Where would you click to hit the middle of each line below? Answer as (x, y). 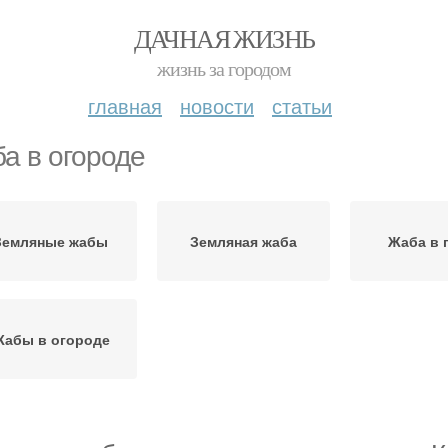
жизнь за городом (224, 68)
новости (217, 105)
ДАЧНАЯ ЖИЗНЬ (224, 38)
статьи (302, 105)
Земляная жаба (243, 241)
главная (125, 105)
